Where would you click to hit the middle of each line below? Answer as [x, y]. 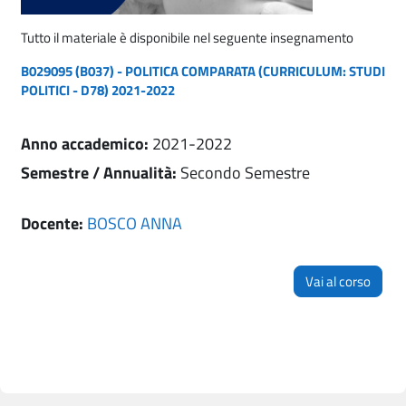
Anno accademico [82, 143]
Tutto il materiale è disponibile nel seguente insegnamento [187, 37]
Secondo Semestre [245, 173]
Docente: [54, 224]
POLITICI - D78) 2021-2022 [98, 90]
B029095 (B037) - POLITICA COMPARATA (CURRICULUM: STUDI [203, 71]
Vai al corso [338, 282]
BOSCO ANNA [135, 224]
